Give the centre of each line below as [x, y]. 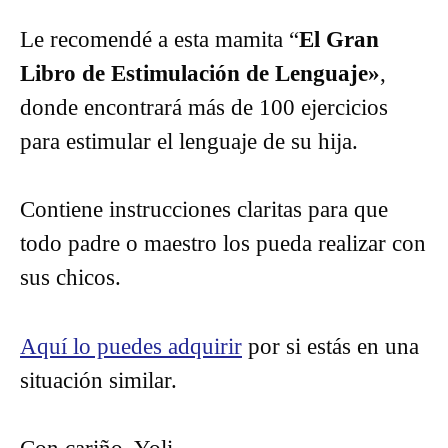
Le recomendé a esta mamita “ [159, 39]
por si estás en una [330, 346]
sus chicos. [70, 277]
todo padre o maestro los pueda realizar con [223, 243]
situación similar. [98, 380]
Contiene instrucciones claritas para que [204, 209]
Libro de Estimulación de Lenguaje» [200, 73]
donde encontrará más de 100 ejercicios [204, 107]
